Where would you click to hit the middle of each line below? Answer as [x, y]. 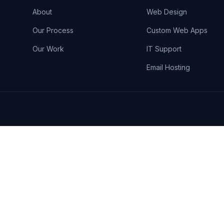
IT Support [164, 49]
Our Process [53, 30]
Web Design [167, 12]
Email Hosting [168, 67]
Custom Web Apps [177, 30]
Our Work [48, 49]
